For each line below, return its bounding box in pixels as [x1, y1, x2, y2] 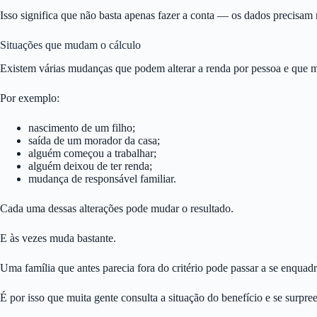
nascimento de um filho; [28, 121, 135, 134]
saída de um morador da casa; [28, 134, 160, 146]
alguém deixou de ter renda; [28, 159, 152, 172]
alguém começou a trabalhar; [28, 146, 156, 159]
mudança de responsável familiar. [28, 172, 176, 185]
